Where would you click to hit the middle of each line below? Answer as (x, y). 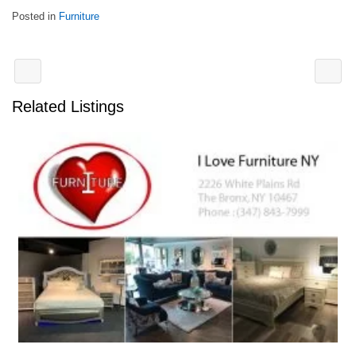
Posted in (35, 16)
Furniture (79, 16)
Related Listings (68, 106)
